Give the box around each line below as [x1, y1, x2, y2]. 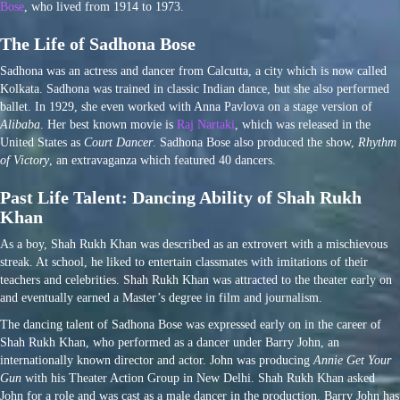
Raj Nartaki [177, 117, 235, 131]
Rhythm [358, 135, 396, 149]
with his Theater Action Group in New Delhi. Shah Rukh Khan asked [21, 371, 375, 385]
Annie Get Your [313, 353, 391, 367]
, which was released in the [235, 117, 371, 131]
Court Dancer [84, 135, 153, 149]
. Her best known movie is [40, 117, 177, 131]
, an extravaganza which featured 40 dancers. [49, 153, 276, 167]
